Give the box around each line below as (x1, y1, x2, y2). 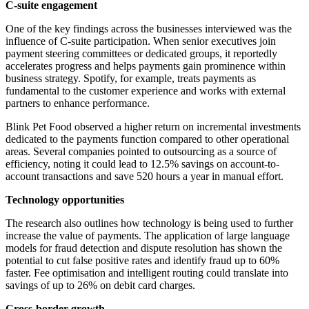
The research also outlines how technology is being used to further (6, 217, 293, 230)
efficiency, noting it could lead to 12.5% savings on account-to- (6, 158, 279, 170)
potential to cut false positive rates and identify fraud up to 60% (6, 255, 279, 267)
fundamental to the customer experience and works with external (6, 85, 286, 97)
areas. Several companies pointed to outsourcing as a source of (6, 146, 277, 158)
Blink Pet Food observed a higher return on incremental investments (6, 121, 301, 133)
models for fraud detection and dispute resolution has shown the (6, 242, 282, 255)
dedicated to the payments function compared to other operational (6, 133, 289, 146)
